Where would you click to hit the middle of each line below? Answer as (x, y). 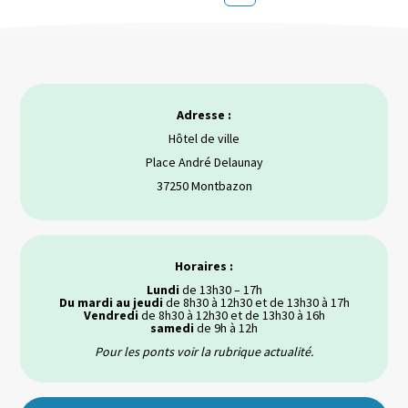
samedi (172, 328)
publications (73, 38)
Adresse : (204, 115)
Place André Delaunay (204, 163)
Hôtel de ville (204, 139)
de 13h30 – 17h (220, 290)
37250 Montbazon (204, 186)
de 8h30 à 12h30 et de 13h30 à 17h (256, 303)
